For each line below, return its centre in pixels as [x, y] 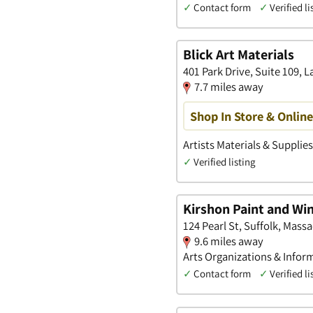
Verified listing [224, 161]
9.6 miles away [229, 241]
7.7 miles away [229, 87]
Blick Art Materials [239, 55]
